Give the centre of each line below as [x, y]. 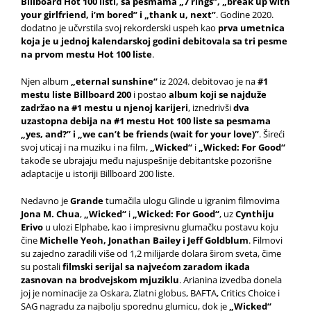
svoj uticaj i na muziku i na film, [85, 147]
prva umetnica [251, 28]
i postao [150, 94]
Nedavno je [45, 201]
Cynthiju [255, 214]
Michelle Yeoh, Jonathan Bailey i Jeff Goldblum [144, 240]
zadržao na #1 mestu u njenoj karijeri [104, 108]
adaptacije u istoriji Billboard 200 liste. [98, 174]
